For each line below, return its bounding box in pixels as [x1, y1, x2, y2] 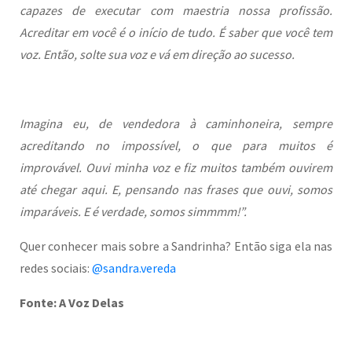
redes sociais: [20, 260, 92, 276]
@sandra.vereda [92, 260, 176, 276]
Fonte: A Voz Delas [20, 295, 126, 310]
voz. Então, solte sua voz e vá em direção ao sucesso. [20, 46, 297, 62]
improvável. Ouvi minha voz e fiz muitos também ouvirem [20, 159, 332, 175]
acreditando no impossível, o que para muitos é [20, 137, 332, 153]
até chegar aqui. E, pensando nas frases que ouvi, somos [20, 181, 332, 197]
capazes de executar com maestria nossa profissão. [20, 2, 332, 18]
